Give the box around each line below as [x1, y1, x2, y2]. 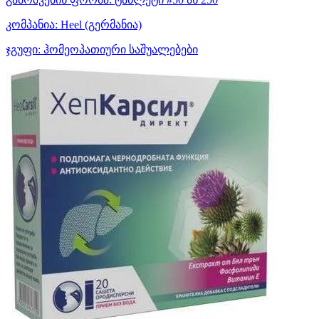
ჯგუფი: [6, 43, 41, 56]
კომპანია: [6, 19, 58, 31]
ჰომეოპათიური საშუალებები [41, 43, 198, 56]
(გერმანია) [85, 19, 142, 31]
